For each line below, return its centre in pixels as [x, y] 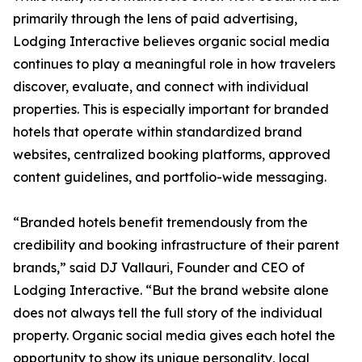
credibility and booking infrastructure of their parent [176, 245]
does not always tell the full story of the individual [168, 313]
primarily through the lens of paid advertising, [155, 19]
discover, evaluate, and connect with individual [161, 86]
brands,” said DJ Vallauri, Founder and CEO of [159, 267]
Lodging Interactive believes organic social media [171, 41]
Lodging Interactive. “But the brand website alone [171, 290]
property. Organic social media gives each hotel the [174, 335]
